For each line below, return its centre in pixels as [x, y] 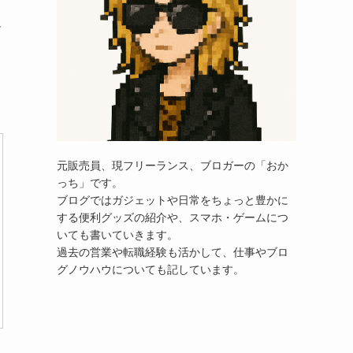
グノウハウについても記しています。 [150, 269]
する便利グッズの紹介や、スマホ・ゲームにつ [173, 217]
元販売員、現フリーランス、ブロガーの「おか [173, 165]
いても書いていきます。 [117, 234]
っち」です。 [90, 182]
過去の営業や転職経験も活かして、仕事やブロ [173, 252]
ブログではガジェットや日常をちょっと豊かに [173, 200]
